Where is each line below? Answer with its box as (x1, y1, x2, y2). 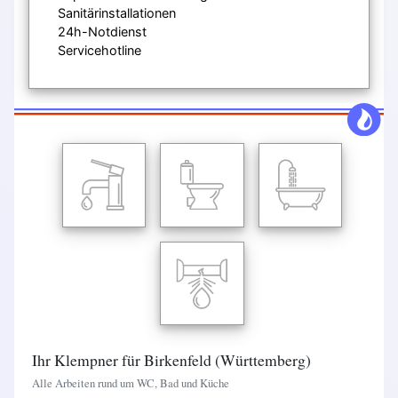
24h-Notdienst (58, 23, 147, 39)
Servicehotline (58, 42, 141, 58)
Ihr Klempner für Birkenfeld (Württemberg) (32, 349, 311, 370)
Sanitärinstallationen (58, 4, 176, 20)
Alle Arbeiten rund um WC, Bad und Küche (32, 375, 229, 391)
